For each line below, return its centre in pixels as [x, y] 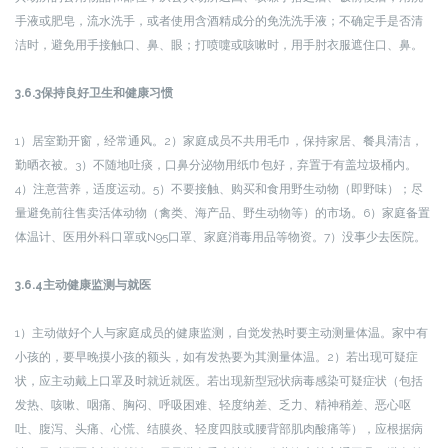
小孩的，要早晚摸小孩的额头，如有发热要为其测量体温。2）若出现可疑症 [216, 357]
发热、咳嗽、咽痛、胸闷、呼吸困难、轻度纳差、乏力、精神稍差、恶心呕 [213, 405]
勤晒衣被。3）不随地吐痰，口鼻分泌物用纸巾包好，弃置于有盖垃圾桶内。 [216, 165]
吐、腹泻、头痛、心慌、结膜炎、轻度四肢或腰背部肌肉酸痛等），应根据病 [219, 429]
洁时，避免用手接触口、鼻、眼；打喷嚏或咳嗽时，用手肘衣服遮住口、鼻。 [219, 45]
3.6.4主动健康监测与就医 [83, 285]
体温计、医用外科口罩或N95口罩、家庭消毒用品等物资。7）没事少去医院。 [220, 237]
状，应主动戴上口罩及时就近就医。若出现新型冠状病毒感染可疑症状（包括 [219, 381]
